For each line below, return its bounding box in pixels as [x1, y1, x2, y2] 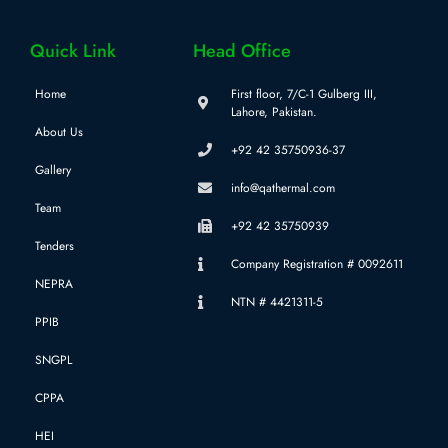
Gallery [35, 161, 71, 180]
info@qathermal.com [230, 179, 335, 198]
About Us [35, 123, 83, 142]
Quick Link [30, 38, 116, 65]
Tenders [35, 237, 74, 256]
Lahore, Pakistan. [230, 103, 317, 122]
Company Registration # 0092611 [230, 255, 403, 274]
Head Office [193, 38, 292, 65]
